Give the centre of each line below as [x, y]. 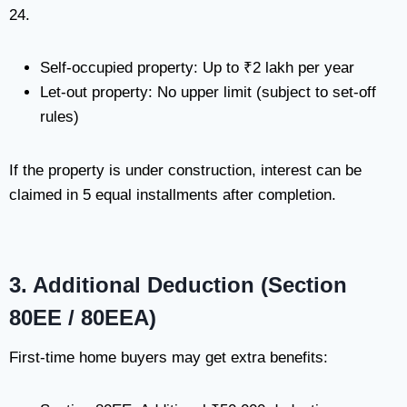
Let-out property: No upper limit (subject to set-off [208, 92]
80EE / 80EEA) [83, 318]
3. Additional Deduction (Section [178, 285]
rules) [60, 117]
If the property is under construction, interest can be [185, 170]
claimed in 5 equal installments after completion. [173, 195]
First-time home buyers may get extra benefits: [169, 357]
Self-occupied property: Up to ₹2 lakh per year [197, 68]
